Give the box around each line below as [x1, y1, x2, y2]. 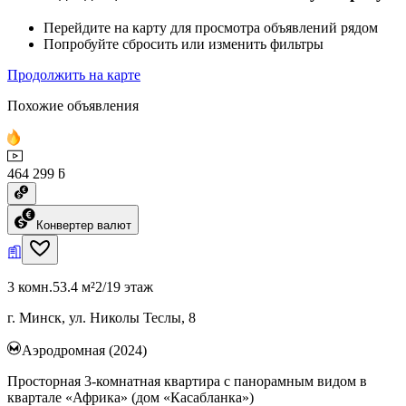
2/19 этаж [95, 278, 153, 295]
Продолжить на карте [7, 66, 140, 82]
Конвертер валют [36, 217, 131, 232]
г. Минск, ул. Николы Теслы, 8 [7, 309, 196, 325]
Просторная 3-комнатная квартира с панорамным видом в [7, 372, 367, 389]
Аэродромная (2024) [22, 342, 147, 358]
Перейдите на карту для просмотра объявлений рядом [43, 19, 378, 35]
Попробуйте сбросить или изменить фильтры [43, 35, 324, 52]
